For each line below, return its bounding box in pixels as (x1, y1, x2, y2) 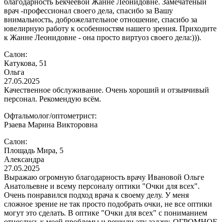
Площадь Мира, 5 (4, 146, 63, 155)
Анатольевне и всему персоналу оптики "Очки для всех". (4, 181, 200, 190)
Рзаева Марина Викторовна (4, 120, 98, 129)
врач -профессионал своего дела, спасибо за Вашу (4, 6, 173, 15)
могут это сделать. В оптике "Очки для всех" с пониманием (4, 208, 207, 217)
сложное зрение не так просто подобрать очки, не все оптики (4, 199, 212, 208)
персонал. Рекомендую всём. (4, 94, 101, 103)
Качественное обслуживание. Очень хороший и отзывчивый (4, 85, 209, 94)
